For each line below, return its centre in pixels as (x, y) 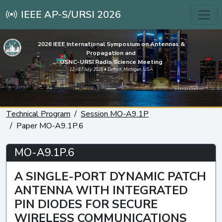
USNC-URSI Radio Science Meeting (111, 62)
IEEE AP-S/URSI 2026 (71, 14)
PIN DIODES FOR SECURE (86, 204)
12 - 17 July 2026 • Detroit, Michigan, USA (111, 69)
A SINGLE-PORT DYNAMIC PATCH (110, 176)
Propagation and (111, 53)
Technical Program (38, 114)
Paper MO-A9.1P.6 (50, 126)
